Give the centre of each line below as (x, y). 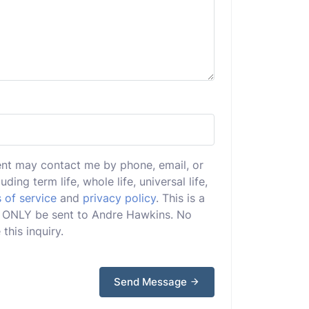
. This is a (180, 198)
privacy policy (119, 198)
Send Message (152, 282)
